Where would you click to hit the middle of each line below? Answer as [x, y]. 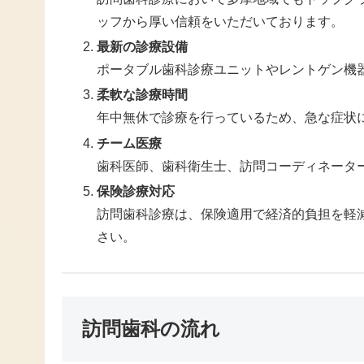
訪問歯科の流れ [151, 329]
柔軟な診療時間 [143, 95]
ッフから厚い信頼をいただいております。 [221, 22]
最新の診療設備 [143, 47]
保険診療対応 [136, 191]
